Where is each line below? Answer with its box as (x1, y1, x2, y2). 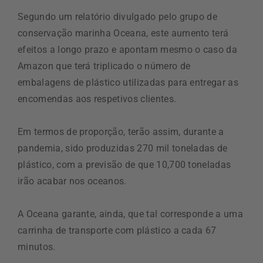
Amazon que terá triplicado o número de (18, 60, 191, 72)
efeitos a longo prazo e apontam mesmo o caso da (18, 43, 238, 55)
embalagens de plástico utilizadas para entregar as (18, 76, 239, 88)
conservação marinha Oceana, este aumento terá (18, 27, 229, 39)
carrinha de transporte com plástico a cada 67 (18, 224, 217, 236)
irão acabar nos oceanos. (18, 175, 127, 187)
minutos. (18, 241, 56, 252)
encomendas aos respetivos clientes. (18, 93, 177, 104)
